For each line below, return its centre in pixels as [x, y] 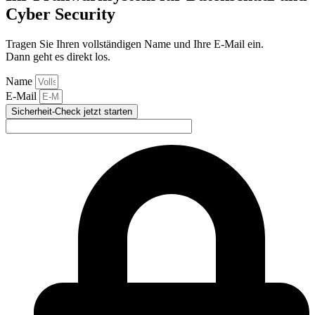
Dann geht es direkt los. [58, 57]
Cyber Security [60, 14]
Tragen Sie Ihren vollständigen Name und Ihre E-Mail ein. [135, 44]
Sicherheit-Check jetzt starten [72, 112]
